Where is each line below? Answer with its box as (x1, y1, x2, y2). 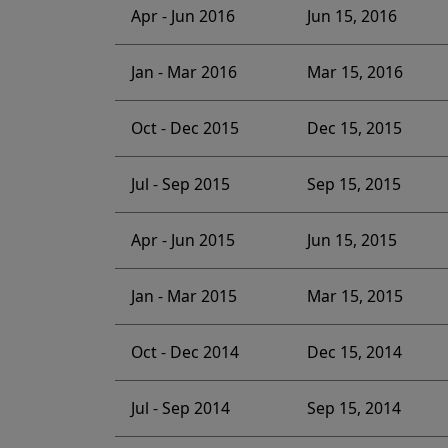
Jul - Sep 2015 (130, 173, 230, 196)
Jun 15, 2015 (306, 229, 397, 252)
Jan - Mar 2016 (130, 61, 237, 84)
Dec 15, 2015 (306, 117, 402, 140)
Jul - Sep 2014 (130, 397, 230, 420)
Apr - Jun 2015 (130, 229, 235, 252)
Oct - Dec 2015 (130, 117, 239, 140)
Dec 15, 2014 (306, 341, 402, 364)
